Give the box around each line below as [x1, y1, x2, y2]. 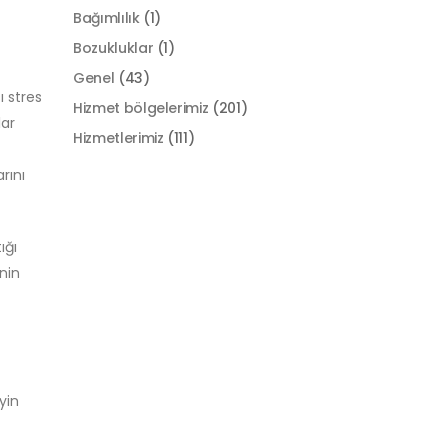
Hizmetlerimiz [73, 128, 164, 148]
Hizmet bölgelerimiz [73, 98, 209, 118]
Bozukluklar [73, 38, 154, 58]
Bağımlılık [73, 8, 140, 28]
